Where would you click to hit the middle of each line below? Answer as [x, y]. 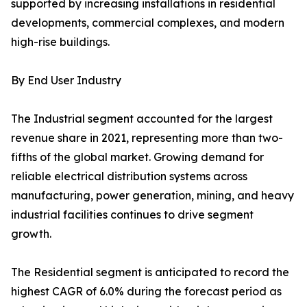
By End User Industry [66, 81]
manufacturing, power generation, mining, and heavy [152, 196]
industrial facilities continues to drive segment [132, 215]
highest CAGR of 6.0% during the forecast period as [146, 292]
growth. [31, 234]
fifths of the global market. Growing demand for [137, 157]
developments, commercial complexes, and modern [148, 23]
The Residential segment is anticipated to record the [150, 272]
